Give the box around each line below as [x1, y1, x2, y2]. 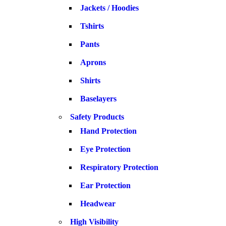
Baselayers [80, 94, 117, 103]
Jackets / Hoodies [80, 4, 139, 12]
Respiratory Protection [80, 163, 158, 172]
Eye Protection [80, 145, 131, 153]
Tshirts [80, 22, 104, 30]
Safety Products [70, 112, 124, 121]
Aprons [80, 58, 106, 67]
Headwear [80, 199, 116, 208]
